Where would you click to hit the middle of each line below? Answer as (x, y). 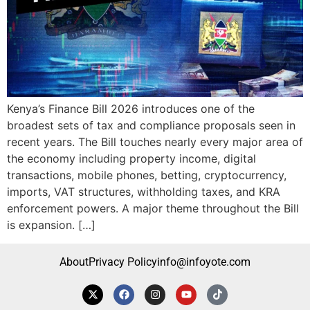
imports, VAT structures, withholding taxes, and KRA (144, 192)
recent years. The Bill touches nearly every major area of (155, 142)
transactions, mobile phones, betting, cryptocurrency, (147, 175)
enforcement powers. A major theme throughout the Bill (153, 209)
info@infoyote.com (204, 262)
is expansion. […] (51, 225)
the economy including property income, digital (131, 159)
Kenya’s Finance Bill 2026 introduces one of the (131, 109)
